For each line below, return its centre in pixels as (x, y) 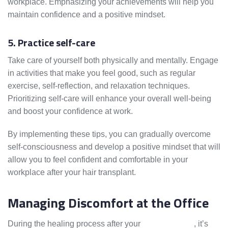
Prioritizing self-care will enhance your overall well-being (109, 99)
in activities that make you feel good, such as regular (102, 73)
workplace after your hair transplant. (72, 173)
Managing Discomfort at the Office (108, 203)
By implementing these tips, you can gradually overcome (109, 134)
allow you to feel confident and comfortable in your (98, 160)
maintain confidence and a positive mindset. (87, 15)
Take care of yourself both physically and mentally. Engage (113, 61)
